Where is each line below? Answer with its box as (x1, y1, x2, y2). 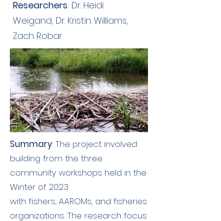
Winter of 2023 (10, 181, 69, 193)
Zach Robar (13, 30, 62, 42)
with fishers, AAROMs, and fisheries (10, 195, 147, 207)
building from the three (10, 152, 103, 164)
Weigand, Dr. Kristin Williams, (13, 14, 128, 27)
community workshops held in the (10, 167, 147, 179)
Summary (10, 138, 52, 150)
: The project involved (52, 138, 137, 150)
